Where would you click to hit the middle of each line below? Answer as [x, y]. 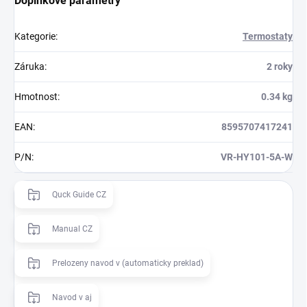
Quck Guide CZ [79, 195]
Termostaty [268, 37]
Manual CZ [72, 229]
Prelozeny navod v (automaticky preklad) [128, 263]
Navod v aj [72, 298]
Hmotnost [36, 97]
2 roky [280, 67]
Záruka [29, 67]
